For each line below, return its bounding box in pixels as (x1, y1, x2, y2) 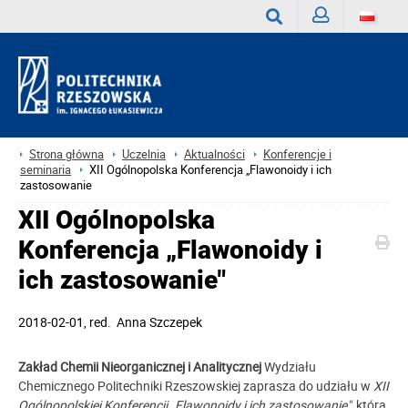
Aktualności (184, 147, 245, 162)
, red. (84, 313, 114, 331)
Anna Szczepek (114, 313, 202, 331)
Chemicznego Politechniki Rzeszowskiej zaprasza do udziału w (18, 377, 373, 394)
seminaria (20, 162, 71, 178)
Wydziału (261, 358, 316, 375)
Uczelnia (122, 147, 166, 162)
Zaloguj (312, 40, 354, 57)
